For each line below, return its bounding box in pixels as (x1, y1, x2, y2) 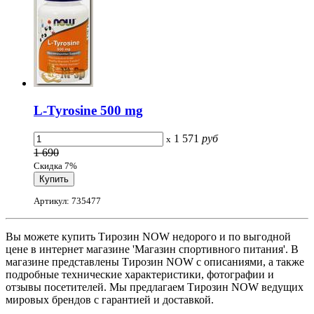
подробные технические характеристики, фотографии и (6, 268, 274, 281)
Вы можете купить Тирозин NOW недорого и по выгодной (6, 231, 291, 243)
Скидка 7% (34, 160, 77, 171)
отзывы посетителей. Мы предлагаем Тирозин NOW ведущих (6, 281, 303, 294)
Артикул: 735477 (34, 196, 101, 207)
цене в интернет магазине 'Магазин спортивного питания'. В (6, 243, 299, 256)
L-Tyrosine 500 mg (34, 103, 143, 118)
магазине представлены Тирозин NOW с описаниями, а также (6, 256, 304, 268)
